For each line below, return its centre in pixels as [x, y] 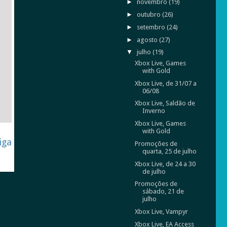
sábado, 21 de [163, 192]
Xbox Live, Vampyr [161, 212]
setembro [152, 27]
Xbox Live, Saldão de [165, 103]
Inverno [154, 111]
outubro [149, 15]
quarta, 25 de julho [169, 151]
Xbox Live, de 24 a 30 [165, 164]
